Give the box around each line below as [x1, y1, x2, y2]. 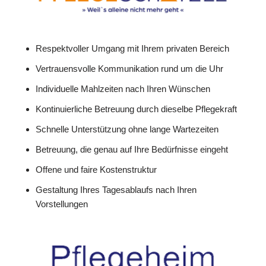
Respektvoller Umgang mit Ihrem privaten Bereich [36, 43, 229, 53]
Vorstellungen [36, 198, 88, 209]
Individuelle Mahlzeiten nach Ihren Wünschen [36, 83, 210, 94]
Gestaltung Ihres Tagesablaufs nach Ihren [36, 184, 197, 195]
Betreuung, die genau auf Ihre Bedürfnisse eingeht [36, 144, 228, 154]
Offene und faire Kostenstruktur [36, 164, 157, 175]
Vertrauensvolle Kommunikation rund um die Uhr [36, 63, 223, 74]
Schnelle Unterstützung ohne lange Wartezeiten [36, 123, 218, 134]
